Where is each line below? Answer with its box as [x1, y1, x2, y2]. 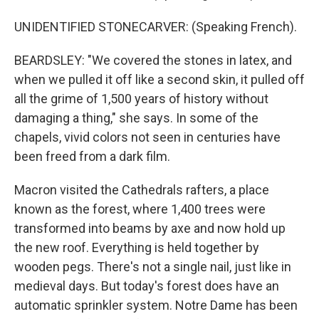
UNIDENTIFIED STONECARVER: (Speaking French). [14, 19, 297, 34]
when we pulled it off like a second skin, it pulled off [14, 72, 305, 87]
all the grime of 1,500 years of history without [14, 91, 268, 106]
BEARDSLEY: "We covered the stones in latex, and [14, 53, 292, 68]
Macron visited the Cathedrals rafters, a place [14, 182, 269, 197]
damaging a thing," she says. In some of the [14, 110, 258, 125]
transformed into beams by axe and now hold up [14, 221, 286, 236]
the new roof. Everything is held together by [14, 240, 259, 255]
